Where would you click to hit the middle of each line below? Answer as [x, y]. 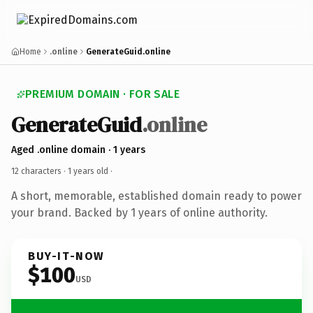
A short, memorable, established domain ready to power [156, 196]
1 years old [88, 171]
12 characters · [39, 171]
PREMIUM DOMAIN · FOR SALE [102, 94]
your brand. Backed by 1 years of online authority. [139, 212]
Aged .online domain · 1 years [78, 150]
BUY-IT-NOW [66, 256]
